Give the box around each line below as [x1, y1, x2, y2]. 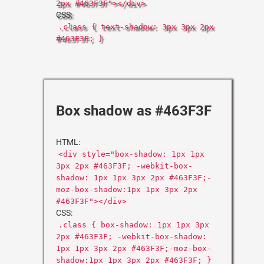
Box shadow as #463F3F [56, 103, 212, 119]
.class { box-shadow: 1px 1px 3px [58, 220, 209, 229]
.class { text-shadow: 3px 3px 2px [58, 22, 214, 31]
